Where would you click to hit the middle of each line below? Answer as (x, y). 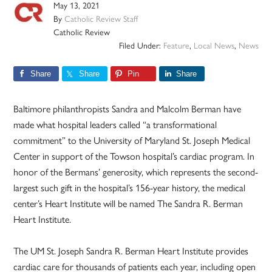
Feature (176, 45)
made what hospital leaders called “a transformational (115, 124)
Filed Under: (141, 45)
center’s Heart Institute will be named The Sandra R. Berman (128, 203)
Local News (214, 45)
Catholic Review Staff (101, 19)
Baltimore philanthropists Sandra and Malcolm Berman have (127, 109)
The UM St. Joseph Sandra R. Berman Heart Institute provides (131, 251)
